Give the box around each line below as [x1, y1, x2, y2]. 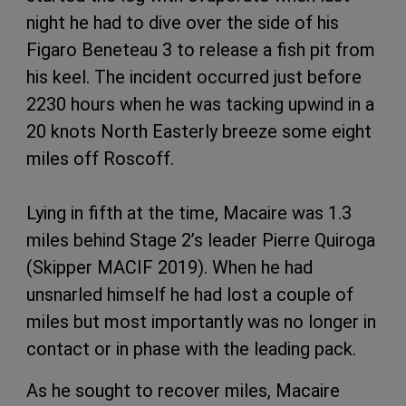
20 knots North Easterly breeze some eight [26, 120, 372, 142]
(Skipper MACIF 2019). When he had [26, 256, 313, 278]
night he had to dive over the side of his [26, 11, 339, 34]
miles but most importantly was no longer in [26, 310, 376, 333]
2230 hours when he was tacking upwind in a [26, 92, 374, 115]
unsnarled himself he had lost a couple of [26, 283, 353, 305]
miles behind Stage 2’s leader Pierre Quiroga [26, 228, 375, 251]
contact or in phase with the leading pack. [26, 337, 361, 360]
